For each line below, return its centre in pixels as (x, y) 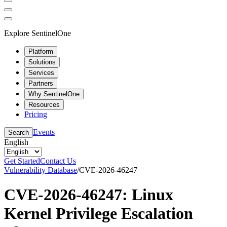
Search (18, 132)
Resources (44, 104)
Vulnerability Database (41, 170)
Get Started (22, 161)
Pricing (36, 114)
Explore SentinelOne (37, 33)
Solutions (42, 62)
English (16, 142)
